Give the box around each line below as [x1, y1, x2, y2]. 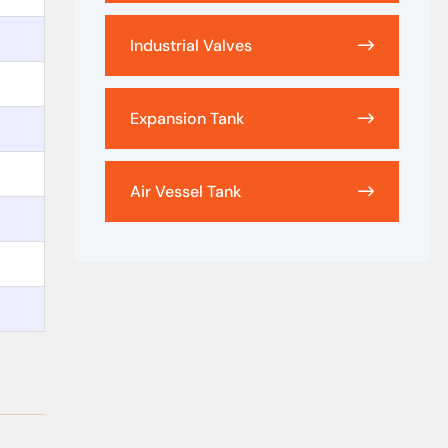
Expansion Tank [130, 107, 245, 129]
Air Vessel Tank [130, 180, 242, 202]
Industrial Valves [130, 34, 253, 56]
